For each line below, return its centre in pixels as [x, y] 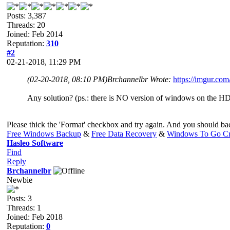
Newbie [20, 180]
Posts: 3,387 [26, 15]
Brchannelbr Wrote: [140, 79]
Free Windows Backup [44, 133]
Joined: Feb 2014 [35, 34]
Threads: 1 [24, 207]
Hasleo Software [35, 143]
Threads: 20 [26, 25]
